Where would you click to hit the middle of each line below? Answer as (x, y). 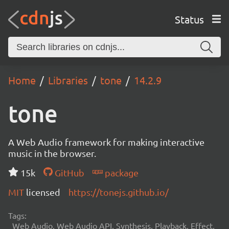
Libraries (68, 80)
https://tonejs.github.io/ (119, 192)
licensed (43, 192)
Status (189, 19)
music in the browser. (52, 153)
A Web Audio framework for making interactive (106, 142)
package (120, 173)
